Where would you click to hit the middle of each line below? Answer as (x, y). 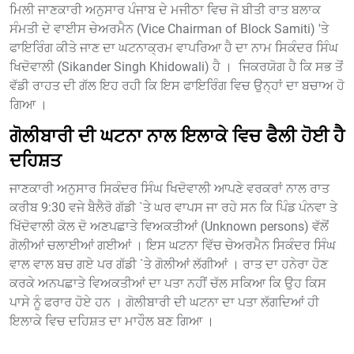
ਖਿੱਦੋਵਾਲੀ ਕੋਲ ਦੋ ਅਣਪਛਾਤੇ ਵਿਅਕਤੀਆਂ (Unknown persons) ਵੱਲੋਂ (169, 226)
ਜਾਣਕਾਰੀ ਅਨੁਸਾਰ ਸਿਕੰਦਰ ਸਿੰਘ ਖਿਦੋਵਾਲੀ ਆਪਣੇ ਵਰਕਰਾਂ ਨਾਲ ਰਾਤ (169, 188)
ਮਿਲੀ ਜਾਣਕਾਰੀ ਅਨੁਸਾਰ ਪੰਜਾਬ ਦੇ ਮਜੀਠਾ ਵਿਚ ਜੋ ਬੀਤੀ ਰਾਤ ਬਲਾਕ (165, 9)
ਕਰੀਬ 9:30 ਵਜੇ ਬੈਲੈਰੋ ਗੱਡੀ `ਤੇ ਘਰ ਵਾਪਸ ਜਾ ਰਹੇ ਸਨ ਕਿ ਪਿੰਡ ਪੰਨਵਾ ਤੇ (173, 207)
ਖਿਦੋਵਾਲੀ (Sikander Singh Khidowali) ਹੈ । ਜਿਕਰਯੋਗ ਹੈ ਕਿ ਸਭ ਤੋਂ (176, 66)
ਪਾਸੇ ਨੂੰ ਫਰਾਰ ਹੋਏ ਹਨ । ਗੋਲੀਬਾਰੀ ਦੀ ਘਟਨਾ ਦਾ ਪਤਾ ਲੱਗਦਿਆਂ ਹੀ (164, 302)
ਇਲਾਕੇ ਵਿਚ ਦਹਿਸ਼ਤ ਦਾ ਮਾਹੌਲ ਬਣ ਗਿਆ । (112, 321)
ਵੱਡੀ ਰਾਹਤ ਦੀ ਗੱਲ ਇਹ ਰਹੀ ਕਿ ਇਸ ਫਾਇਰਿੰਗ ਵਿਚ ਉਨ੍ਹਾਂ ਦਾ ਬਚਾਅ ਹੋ (177, 85)
